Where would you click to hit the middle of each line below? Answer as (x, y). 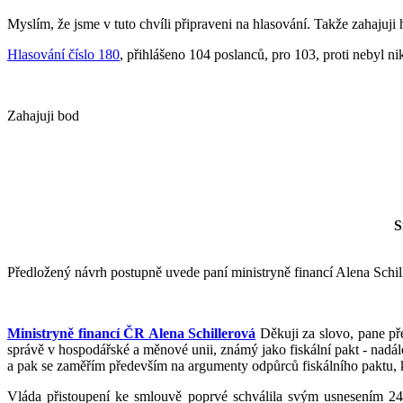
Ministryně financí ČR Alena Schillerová (132, 333)
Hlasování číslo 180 (63, 54)
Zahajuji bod (43, 115)
